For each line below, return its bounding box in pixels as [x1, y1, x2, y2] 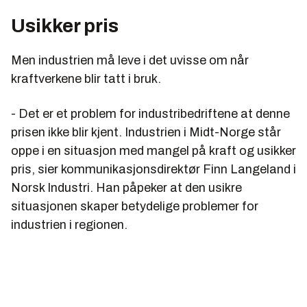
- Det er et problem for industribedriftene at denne [11, 106, 290, 121]
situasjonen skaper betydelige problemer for [11, 199, 258, 213]
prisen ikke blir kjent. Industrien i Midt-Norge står [11, 125, 281, 139]
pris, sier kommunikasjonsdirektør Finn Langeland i [11, 162, 296, 176]
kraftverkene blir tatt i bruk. [11, 71, 161, 86]
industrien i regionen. [11, 217, 127, 232]
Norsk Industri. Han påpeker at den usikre [11, 180, 242, 195]
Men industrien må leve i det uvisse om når [11, 53, 249, 67]
